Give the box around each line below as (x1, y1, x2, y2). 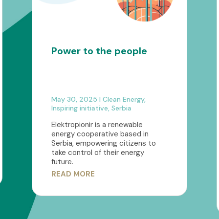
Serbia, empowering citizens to (51, 138, 156, 149)
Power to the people (51, 44, 147, 58)
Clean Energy (102, 95, 144, 104)
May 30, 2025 (51, 95, 97, 104)
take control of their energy (51, 148, 144, 158)
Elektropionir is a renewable (51, 120, 143, 130)
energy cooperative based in (51, 129, 149, 139)
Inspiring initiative (51, 104, 108, 113)
